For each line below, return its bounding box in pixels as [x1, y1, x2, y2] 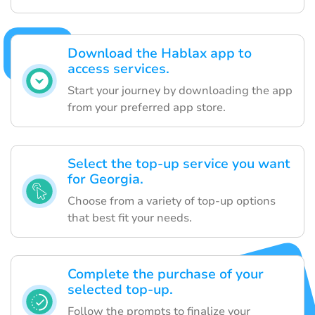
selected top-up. [67, 281, 173, 300]
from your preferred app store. [67, 100, 226, 116]
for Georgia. [67, 170, 143, 189]
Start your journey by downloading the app [67, 83, 292, 99]
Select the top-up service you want [67, 155, 290, 174]
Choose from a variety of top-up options [67, 193, 276, 210]
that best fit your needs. [67, 210, 192, 226]
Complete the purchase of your [67, 265, 264, 284]
